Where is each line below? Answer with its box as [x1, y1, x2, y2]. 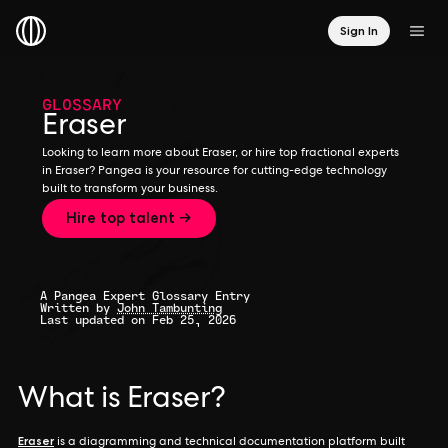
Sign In [340, 23, 378, 38]
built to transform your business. [42, 184, 218, 196]
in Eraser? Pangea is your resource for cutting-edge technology [42, 166, 387, 178]
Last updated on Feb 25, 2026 [40, 310, 236, 329]
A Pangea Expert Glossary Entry [40, 286, 250, 305]
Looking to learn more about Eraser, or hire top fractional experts [42, 148, 399, 160]
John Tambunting [117, 298, 222, 317]
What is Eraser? [18, 386, 226, 416]
